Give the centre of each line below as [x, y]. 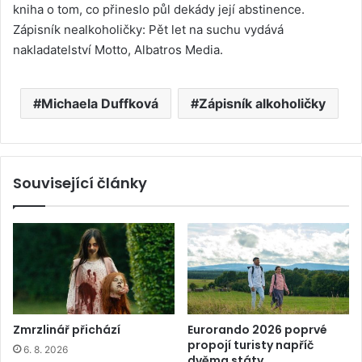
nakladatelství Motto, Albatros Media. [118, 50]
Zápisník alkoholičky [262, 104]
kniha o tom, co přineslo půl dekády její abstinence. [159, 10]
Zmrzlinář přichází [67, 330]
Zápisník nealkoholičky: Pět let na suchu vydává [148, 30]
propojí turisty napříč [250, 345]
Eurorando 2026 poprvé [257, 330]
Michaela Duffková [99, 104]
